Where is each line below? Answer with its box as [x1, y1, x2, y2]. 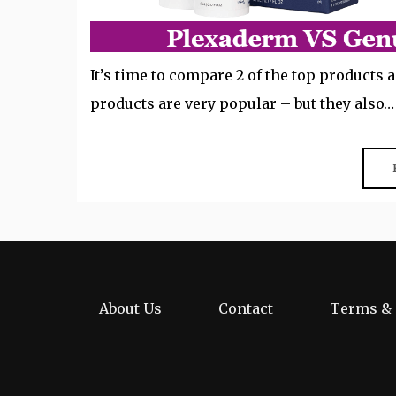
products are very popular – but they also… [90, 95, 394, 113]
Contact [218, 300, 273, 318]
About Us [99, 300, 162, 318]
